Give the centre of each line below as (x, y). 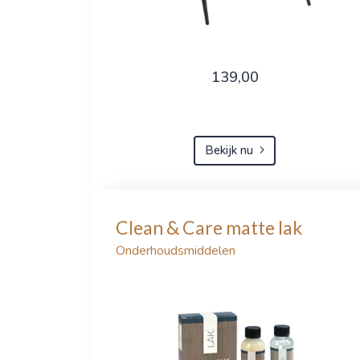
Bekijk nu (229, 150)
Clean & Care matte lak (209, 227)
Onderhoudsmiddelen (176, 250)
